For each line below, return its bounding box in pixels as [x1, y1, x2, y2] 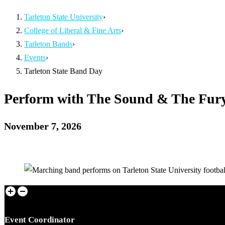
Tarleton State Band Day [24, 67, 102, 76]
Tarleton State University [24, 13, 103, 22]
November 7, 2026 [4, 120, 81, 132]
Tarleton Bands [24, 40, 72, 49]
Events [24, 53, 46, 62]
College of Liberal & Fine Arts [24, 26, 121, 35]
